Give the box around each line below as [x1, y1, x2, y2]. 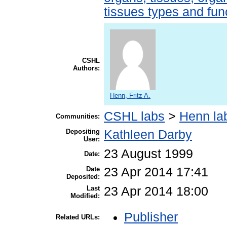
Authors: [73, 64, 100, 72]
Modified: [70, 192, 100, 200]
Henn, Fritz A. [110, 92, 150, 100]
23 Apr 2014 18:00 [104, 184, 208, 199]
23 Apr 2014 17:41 [104, 165, 208, 179]
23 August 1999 [104, 147, 193, 161]
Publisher [124, 210, 178, 224]
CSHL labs [104, 109, 165, 124]
